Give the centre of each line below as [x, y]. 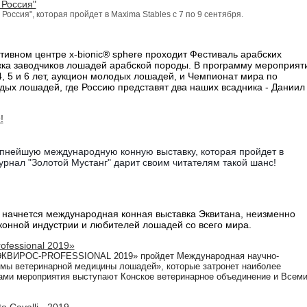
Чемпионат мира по [232, 76]
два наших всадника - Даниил [236, 87]
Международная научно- [228, 256]
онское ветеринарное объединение [199, 276]
